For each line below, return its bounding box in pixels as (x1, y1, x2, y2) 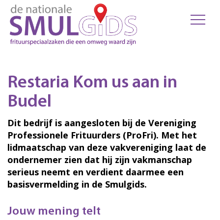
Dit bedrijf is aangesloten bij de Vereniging (7, 117, 196, 129)
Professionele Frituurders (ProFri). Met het (7, 129, 197, 141)
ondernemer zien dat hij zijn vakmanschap (7, 154, 192, 165)
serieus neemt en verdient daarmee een (7, 166, 184, 178)
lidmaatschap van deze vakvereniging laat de (7, 141, 206, 153)
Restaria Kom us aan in (7, 74, 177, 92)
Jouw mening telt (7, 206, 101, 218)
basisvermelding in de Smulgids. (7, 178, 147, 190)
